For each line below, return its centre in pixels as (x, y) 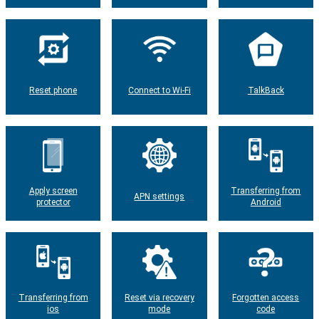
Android (266, 203)
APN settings (159, 197)
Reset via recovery (159, 297)
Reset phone (53, 90)
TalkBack (266, 90)
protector (53, 203)
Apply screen (53, 191)
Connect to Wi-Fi (159, 90)
